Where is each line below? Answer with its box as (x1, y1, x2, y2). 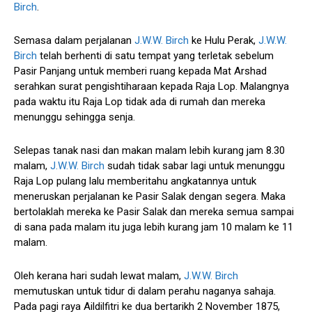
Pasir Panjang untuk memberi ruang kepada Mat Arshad (14, 64, 267, 77)
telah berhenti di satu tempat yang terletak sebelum (37, 49, 274, 62)
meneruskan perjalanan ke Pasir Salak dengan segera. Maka (14, 189, 286, 203)
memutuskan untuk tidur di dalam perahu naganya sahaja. (14, 284, 276, 297)
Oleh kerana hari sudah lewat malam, (14, 269, 184, 282)
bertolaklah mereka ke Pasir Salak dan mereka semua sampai (14, 205, 294, 218)
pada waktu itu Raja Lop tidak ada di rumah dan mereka (14, 95, 265, 108)
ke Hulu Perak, (189, 33, 258, 47)
